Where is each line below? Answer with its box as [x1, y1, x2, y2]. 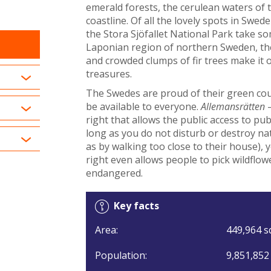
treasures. [85, 67, 132, 80]
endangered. [85, 166, 143, 180]
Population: [94, 248, 147, 262]
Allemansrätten [200, 99, 265, 113]
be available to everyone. [85, 99, 201, 113]
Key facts [113, 198, 159, 212]
